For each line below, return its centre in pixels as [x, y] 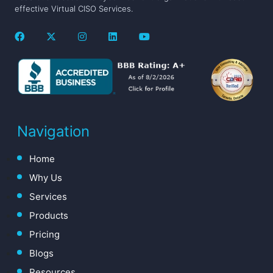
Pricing [44, 235]
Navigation [53, 132]
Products [49, 216]
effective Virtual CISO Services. [74, 9]
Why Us [46, 178]
